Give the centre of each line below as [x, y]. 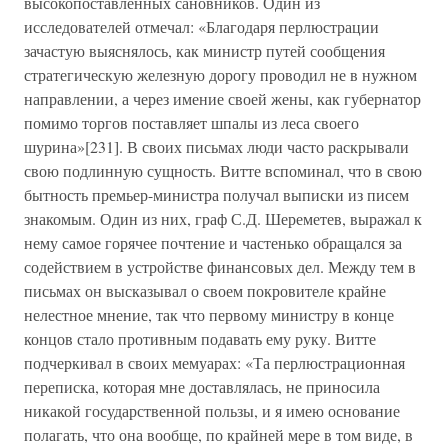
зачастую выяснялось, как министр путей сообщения [204, 50]
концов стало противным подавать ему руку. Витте [200, 338]
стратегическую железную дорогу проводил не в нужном [220, 74]
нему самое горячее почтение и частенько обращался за [213, 242]
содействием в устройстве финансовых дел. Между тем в [220, 266]
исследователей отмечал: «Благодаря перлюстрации [201, 26]
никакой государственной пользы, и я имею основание [212, 410]
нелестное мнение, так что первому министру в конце [209, 314]
